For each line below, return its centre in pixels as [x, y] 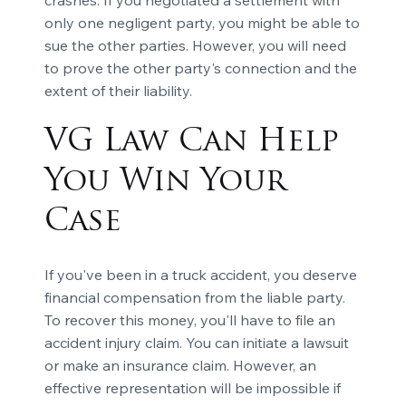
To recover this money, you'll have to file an [189, 319]
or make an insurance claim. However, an [180, 365]
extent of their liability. [118, 90]
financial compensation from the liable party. [194, 297]
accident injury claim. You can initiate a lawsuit [196, 342]
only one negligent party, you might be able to [202, 22]
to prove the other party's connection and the [200, 68]
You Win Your [165, 182]
